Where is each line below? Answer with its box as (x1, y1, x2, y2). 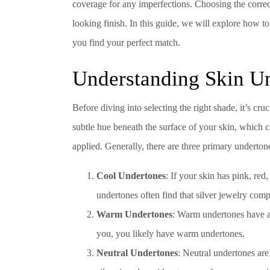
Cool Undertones (96, 171, 166, 181)
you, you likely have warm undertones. (96, 228, 245, 239)
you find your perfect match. (72, 37, 180, 48)
